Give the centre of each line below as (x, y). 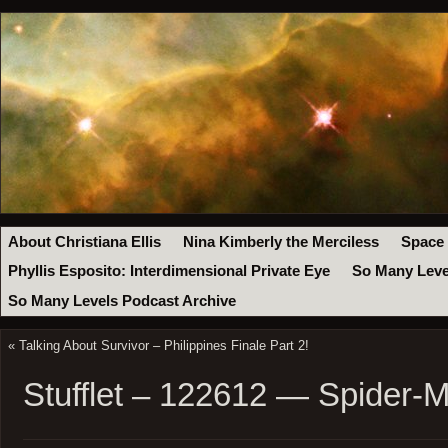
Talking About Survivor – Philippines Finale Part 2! (163, 345)
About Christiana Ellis (85, 241)
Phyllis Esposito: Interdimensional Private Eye (169, 271)
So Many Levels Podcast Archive (122, 300)
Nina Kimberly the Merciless (281, 241)
